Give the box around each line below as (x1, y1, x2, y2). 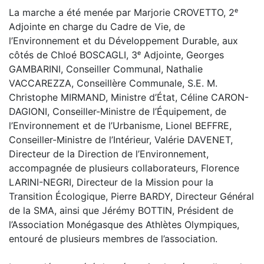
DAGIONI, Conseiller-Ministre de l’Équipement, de (9, 105, 226, 117)
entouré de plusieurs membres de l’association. (9, 233, 220, 245)
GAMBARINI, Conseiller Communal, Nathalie (9, 63, 203, 75)
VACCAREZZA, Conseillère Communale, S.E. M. (9, 77, 217, 89)
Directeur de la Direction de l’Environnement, (9, 148, 209, 160)
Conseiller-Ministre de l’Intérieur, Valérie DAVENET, (9, 134, 233, 146)
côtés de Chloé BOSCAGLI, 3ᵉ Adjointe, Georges (9, 49, 224, 61)
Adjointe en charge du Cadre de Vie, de (9, 21, 185, 32)
